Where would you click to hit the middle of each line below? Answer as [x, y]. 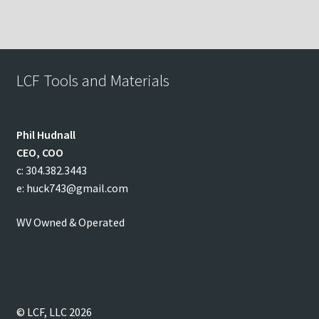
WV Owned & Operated [70, 222]
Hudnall [56, 135]
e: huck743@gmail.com [72, 188]
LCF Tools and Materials [93, 81]
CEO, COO [40, 153]
